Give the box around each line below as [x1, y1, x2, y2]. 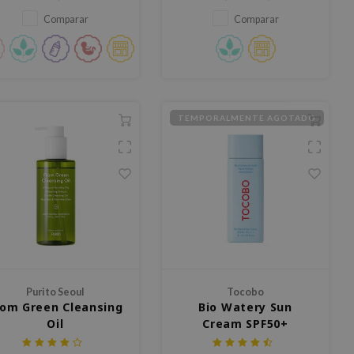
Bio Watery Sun [198, 299, 292, 315]
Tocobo [227, 286, 264, 299]
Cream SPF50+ [202, 316, 288, 332]
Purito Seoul [26, 286, 85, 299]
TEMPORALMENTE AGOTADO [178, 113, 316, 123]
